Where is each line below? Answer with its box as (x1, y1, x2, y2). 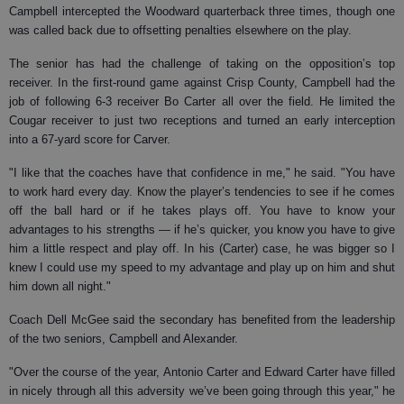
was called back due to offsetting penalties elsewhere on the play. (9, 23, 352, 37)
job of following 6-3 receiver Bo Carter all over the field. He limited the (9, 94, 395, 108)
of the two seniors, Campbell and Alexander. (9, 331, 238, 345)
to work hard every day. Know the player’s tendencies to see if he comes (9, 184, 395, 198)
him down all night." (9, 279, 111, 293)
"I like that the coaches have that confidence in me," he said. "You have (9, 165, 395, 179)
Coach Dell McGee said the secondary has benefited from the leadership (9, 312, 395, 326)
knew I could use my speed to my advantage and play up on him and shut (9, 260, 395, 274)
